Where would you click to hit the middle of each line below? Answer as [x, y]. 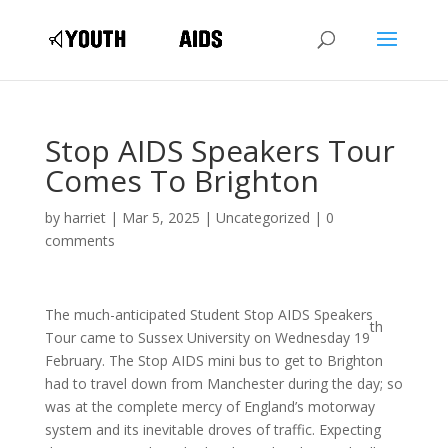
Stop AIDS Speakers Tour [219, 150]
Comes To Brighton [181, 180]
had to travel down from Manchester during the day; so [223, 383]
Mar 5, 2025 [160, 217]
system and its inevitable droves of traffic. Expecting [212, 429]
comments [79, 240]
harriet [84, 217]
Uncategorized [262, 217]
